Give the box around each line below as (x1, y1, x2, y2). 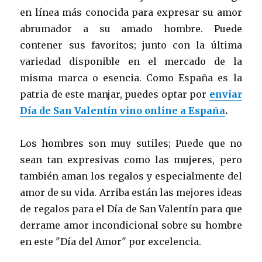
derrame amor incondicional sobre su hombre (20, 219, 242, 232)
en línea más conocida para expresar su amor (20, 6, 242, 19)
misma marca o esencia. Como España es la (20, 72, 242, 84)
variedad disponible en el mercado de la (20, 56, 242, 68)
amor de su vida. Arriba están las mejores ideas (20, 187, 242, 199)
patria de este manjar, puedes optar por (20, 88, 209, 101)
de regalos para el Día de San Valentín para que (20, 203, 242, 215)
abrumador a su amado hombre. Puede (20, 23, 242, 35)
